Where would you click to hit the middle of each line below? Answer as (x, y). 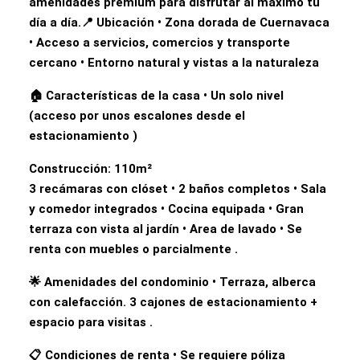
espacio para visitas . (91, 322)
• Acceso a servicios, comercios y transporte (160, 43)
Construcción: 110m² (90, 169)
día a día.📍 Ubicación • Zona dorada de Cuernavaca (179, 22)
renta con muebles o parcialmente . (133, 249)
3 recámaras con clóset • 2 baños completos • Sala (178, 189)
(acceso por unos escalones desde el (137, 116)
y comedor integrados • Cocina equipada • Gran (166, 209)
